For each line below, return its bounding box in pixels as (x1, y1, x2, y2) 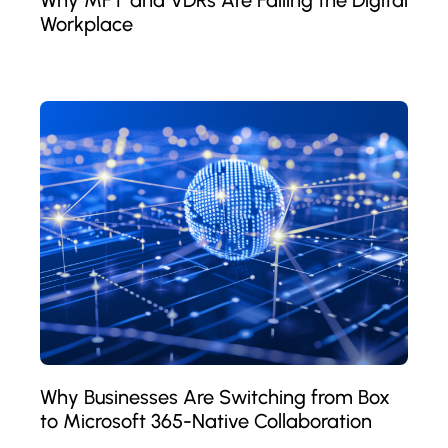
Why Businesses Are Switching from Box (40, 385, 390, 409)
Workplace (40, 11, 133, 36)
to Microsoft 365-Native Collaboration (40, 409, 372, 433)
